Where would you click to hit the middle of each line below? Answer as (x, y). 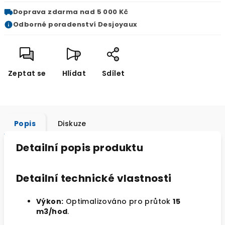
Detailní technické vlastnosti (94, 178)
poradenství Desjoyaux (93, 24)
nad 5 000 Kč (103, 12)
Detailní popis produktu (80, 148)
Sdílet (114, 73)
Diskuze (72, 124)
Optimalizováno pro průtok (118, 201)
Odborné (31, 24)
